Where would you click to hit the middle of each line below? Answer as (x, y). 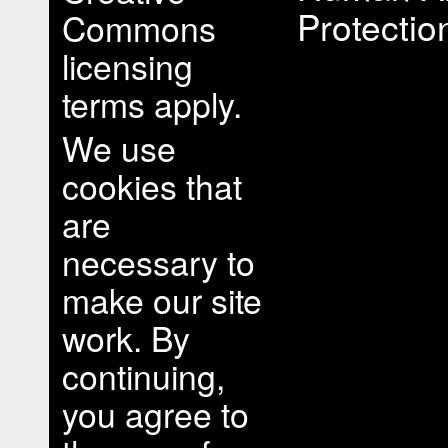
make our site (162, 299)
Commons (139, 27)
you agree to (155, 413)
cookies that (152, 185)
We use (119, 147)
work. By (126, 337)
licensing (127, 65)
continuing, (143, 375)
